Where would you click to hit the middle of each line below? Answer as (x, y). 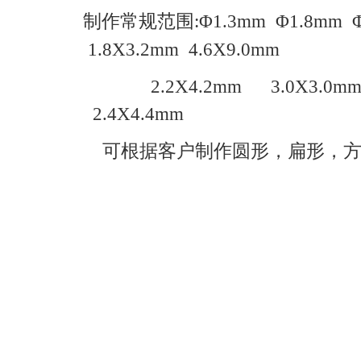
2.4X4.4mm (136, 114)
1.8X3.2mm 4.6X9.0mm (181, 49)
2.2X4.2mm (174, 86)
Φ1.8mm (314, 21)
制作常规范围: (141, 21)
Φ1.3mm (237, 21)
